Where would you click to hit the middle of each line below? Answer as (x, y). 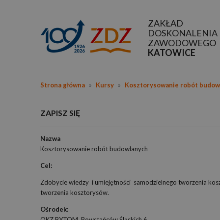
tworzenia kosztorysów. (75, 192)
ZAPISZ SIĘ (60, 113)
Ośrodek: (54, 209)
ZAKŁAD (165, 23)
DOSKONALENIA (183, 33)
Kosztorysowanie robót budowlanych (94, 149)
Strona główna (63, 85)
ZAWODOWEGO (182, 43)
